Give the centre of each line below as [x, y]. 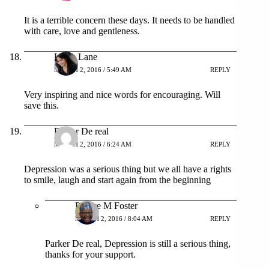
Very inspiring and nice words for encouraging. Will [122, 94]
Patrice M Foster [106, 205]
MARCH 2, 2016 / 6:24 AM [93, 144]
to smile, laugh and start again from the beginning [117, 180]
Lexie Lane [76, 56]
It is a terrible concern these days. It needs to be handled [129, 20]
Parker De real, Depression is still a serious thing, [138, 243]
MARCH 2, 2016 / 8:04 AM [114, 219]
